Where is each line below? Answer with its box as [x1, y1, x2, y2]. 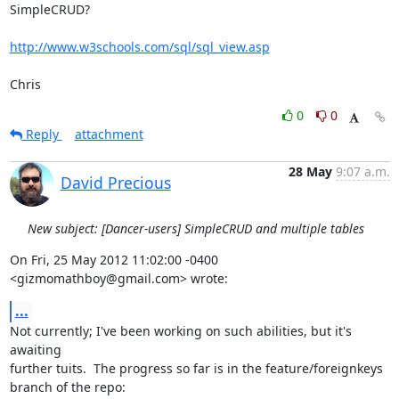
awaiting [9, 341, 61, 358]
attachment [74, 126, 143, 142]
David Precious [60, 172, 171, 193]
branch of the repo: [9, 379, 126, 395]
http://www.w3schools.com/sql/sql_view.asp [9, 38, 270, 55]
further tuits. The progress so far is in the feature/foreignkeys [9, 360, 383, 377]
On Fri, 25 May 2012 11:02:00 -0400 [9, 251, 218, 268]
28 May [288, 163, 332, 180]
